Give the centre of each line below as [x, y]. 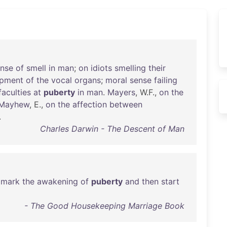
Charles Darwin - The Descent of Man [112, 129]
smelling [130, 68]
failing [166, 80]
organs [88, 80]
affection [90, 104]
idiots [101, 68]
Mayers [121, 92]
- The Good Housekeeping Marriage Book [104, 206]
